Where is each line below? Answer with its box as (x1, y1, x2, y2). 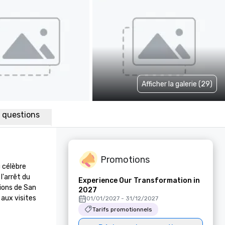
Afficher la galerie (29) (142, 79, 212, 88)
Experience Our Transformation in (78, 176, 200, 185)
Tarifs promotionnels (92, 206, 152, 213)
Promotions (100, 154, 150, 165)
